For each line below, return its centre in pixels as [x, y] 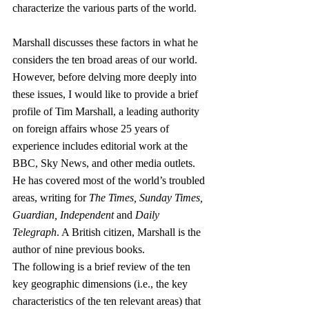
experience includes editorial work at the [101, 146]
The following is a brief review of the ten [103, 267]
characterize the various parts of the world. [104, 8]
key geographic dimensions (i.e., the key [101, 284]
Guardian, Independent [63, 215]
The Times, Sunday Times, [147, 198]
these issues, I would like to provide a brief [107, 94]
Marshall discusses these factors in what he [107, 43]
